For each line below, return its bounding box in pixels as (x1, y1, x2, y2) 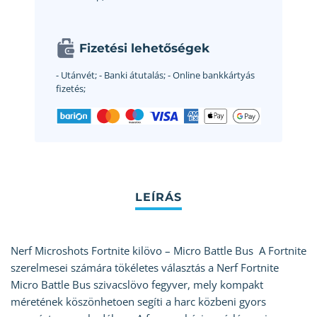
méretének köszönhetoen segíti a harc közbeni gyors (11, 294, 266, 309)
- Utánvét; (56, 69, 97, 82)
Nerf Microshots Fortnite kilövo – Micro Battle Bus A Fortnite (11, 243, 306, 258)
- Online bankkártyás (166, 69, 255, 82)
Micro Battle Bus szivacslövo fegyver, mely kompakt (11, 277, 263, 292)
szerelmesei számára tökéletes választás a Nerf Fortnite (11, 260, 279, 275)
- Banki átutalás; (97, 69, 166, 82)
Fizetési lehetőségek (79, 41, 209, 56)
